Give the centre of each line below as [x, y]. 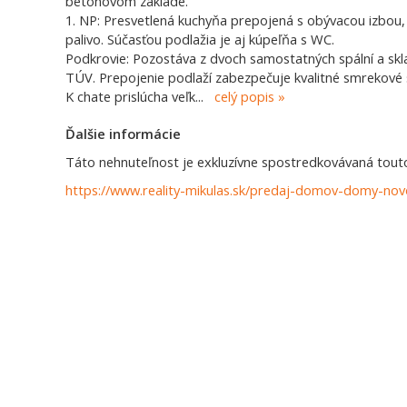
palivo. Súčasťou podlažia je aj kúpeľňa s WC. [200, 39]
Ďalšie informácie [123, 134]
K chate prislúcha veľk [130, 96]
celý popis [244, 96]
